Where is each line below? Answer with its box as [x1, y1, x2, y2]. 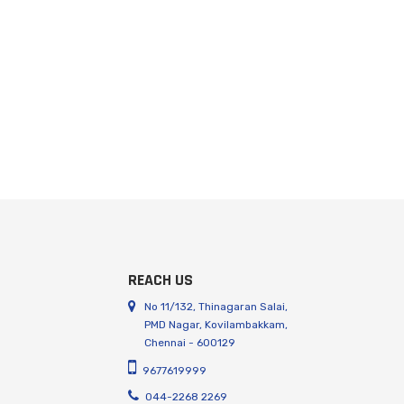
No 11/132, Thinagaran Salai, [144, 300, 289, 314]
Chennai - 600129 [144, 336, 236, 350]
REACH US [128, 270, 193, 291]
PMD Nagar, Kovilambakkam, [144, 318, 289, 332]
